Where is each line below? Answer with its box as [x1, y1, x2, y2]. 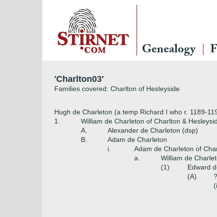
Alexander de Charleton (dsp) [108, 126, 198, 134]
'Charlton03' [54, 74, 104, 84]
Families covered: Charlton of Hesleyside [54, 85, 180, 93]
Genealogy [142, 41, 196, 61]
